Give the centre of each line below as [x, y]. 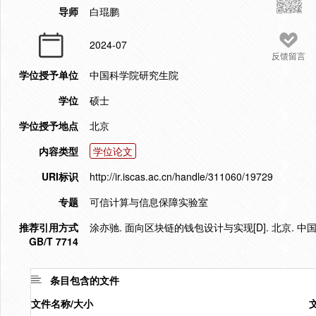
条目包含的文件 [85, 280]
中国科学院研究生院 [134, 75]
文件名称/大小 [62, 303]
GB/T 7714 [54, 241]
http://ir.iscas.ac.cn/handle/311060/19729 [181, 176]
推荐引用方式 [49, 227]
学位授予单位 [49, 75]
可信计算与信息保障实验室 [149, 202]
